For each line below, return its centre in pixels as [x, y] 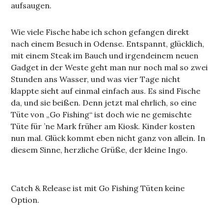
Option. [25, 200]
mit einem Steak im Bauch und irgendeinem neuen [105, 56]
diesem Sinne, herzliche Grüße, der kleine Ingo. [99, 150]
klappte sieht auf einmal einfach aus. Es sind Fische [106, 91]
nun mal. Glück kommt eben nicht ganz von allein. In [108, 138]
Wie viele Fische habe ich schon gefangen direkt [100, 32]
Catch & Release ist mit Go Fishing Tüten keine [98, 188]
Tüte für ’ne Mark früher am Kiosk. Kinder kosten [103, 126]
